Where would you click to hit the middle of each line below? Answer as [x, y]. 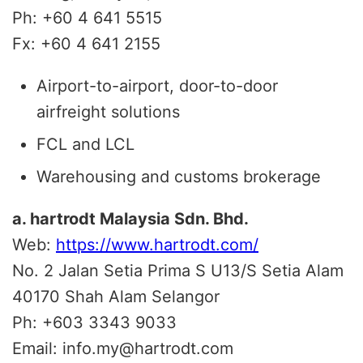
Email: [37, 348]
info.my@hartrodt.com [148, 348]
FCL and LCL [85, 144]
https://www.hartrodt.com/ [157, 244]
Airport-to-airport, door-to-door [157, 85]
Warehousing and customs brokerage [179, 176]
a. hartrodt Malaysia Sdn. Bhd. [130, 218]
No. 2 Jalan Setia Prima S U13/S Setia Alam [178, 270]
